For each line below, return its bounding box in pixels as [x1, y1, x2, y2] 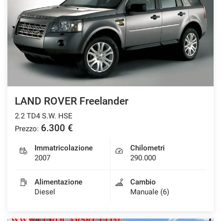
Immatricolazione [35, 143, 93, 152]
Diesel [35, 187, 55, 196]
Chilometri [130, 143, 165, 152]
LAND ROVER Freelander [15, 95, 128, 107]
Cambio [130, 177, 156, 186]
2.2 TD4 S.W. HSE [15, 111, 73, 120]
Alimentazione [35, 177, 82, 186]
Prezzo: [15, 124, 39, 133]
